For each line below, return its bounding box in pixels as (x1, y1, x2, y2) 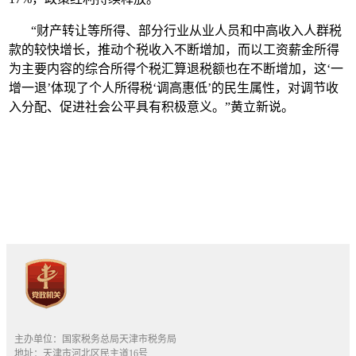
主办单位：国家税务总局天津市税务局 (14, 334, 176, 346)
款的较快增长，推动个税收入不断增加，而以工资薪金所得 (9, 43, 340, 57)
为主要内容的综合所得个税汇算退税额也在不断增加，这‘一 (9, 62, 344, 76)
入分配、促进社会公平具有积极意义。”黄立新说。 (9, 100, 295, 114)
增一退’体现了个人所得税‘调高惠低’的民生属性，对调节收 (9, 81, 339, 95)
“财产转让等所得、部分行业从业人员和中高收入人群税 (9, 24, 342, 38)
